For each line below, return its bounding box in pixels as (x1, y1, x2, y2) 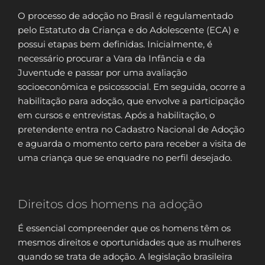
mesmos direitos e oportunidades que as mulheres (18, 237, 241, 248)
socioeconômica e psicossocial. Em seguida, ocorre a (18, 80, 245, 92)
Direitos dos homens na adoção (18, 197, 202, 212)
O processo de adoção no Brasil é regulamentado (18, 9, 233, 21)
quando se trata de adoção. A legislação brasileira (18, 251, 232, 263)
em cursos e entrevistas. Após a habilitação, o (18, 109, 215, 121)
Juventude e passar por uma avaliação (18, 66, 187, 78)
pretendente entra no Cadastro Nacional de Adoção (18, 123, 244, 135)
